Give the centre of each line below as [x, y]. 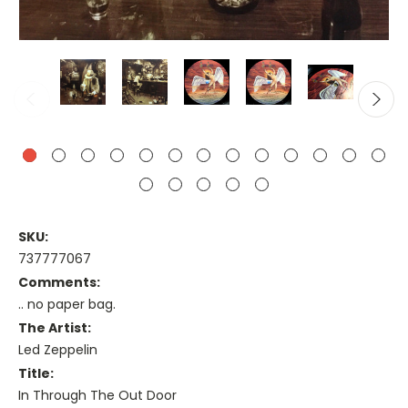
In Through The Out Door [97, 396]
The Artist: [55, 328]
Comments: [59, 283]
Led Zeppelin [58, 350]
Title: [36, 374]
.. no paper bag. [67, 305]
